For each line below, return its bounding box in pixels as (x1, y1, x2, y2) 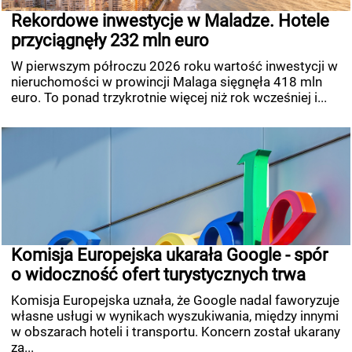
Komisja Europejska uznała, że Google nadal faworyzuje (11, 292, 339, 309)
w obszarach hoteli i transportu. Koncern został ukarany (11, 324, 340, 340)
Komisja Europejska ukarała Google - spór (11, 245, 328, 266)
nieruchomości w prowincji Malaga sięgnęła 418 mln (11, 74, 322, 90)
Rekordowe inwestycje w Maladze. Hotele (11, 11, 329, 31)
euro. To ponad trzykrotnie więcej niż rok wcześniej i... (11, 90, 327, 106)
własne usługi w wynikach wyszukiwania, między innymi (11, 308, 339, 324)
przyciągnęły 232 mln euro (11, 31, 209, 51)
